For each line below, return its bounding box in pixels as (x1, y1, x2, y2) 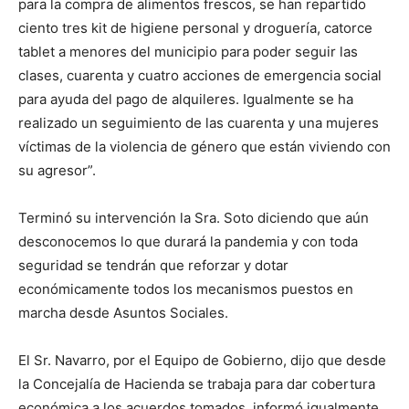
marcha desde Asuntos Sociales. (18, 304, 228, 322)
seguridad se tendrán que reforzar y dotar (18, 257, 288, 275)
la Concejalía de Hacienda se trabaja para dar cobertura (18, 375, 375, 393)
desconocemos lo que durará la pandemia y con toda (18, 233, 358, 251)
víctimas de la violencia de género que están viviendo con (18, 138, 391, 156)
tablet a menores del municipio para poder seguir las (18, 43, 358, 61)
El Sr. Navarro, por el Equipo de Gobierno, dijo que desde (18, 351, 386, 370)
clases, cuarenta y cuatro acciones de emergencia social (18, 67, 382, 85)
